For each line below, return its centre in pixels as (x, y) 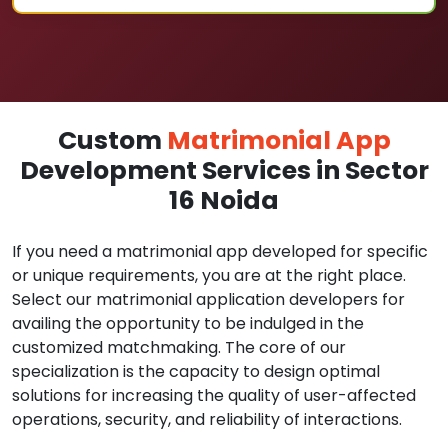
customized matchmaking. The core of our (179, 347)
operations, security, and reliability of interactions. (207, 419)
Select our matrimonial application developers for (208, 299)
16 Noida (224, 200)
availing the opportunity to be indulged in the (188, 323)
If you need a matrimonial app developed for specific (220, 251)
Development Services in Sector (224, 170)
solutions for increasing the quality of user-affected (214, 395)
